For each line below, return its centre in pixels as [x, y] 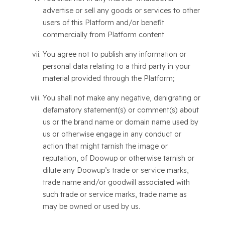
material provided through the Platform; [108, 78]
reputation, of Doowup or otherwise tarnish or [118, 158]
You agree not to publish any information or [114, 54]
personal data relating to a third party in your [116, 66]
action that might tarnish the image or [105, 146]
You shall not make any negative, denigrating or [121, 98]
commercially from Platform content [103, 35]
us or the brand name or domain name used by [120, 122]
